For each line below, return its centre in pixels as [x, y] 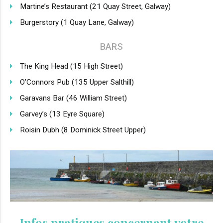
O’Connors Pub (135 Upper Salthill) [77, 82]
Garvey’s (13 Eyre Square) [62, 114]
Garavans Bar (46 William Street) [73, 98]
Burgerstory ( [42, 22]
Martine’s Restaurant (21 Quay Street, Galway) [95, 6]
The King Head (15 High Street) [71, 66]
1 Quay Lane [84, 22]
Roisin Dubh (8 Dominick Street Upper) [83, 130]
